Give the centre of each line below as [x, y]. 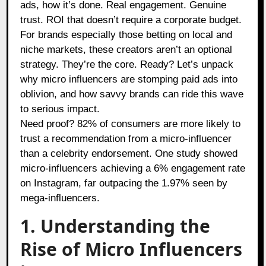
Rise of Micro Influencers [132, 249]
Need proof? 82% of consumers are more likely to [131, 123]
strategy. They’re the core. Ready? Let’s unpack [127, 64]
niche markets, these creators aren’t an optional [126, 49]
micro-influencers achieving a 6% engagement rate [133, 168]
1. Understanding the [115, 226]
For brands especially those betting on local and [126, 34]
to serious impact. [60, 109]
